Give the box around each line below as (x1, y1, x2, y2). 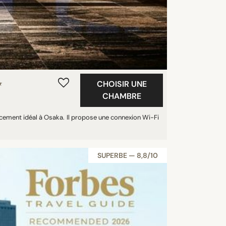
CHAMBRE (102, 91, 141, 101)
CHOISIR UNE (96, 79, 147, 89)
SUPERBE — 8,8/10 (97, 151, 158, 160)
